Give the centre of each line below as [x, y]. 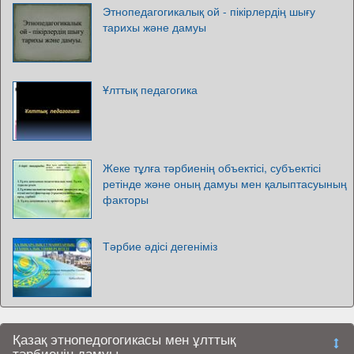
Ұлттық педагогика [150, 89]
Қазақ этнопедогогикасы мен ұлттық [124, 339]
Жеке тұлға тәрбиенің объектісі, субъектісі [212, 168]
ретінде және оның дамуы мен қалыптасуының [225, 183]
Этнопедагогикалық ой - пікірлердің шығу [209, 11]
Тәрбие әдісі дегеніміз [160, 246]
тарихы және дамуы [154, 27]
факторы [126, 199]
